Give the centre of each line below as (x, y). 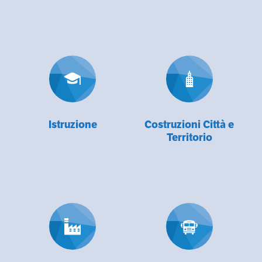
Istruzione (73, 124)
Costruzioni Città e (189, 124)
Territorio (189, 137)
